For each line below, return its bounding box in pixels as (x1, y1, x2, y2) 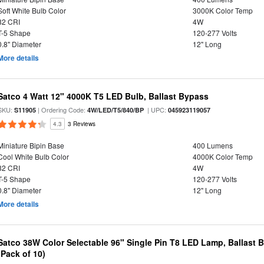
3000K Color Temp (192, 5, 253, 15)
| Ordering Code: (36, 105, 88, 114)
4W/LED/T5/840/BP (87, 105, 144, 114)
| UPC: (144, 105, 169, 114)
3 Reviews (68, 120, 96, 128)
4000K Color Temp (192, 151, 253, 161)
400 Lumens (192, 140, 233, 150)
